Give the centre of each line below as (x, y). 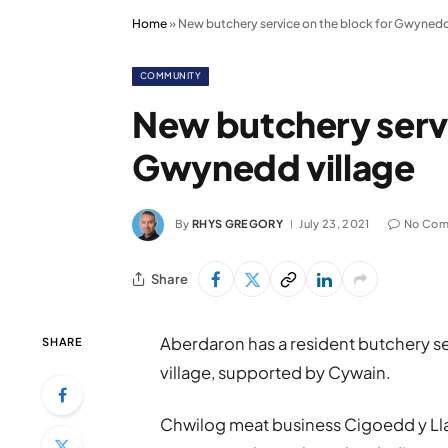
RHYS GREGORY (237, 223)
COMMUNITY (171, 75)
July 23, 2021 (334, 223)
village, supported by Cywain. (276, 372)
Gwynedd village (273, 167)
